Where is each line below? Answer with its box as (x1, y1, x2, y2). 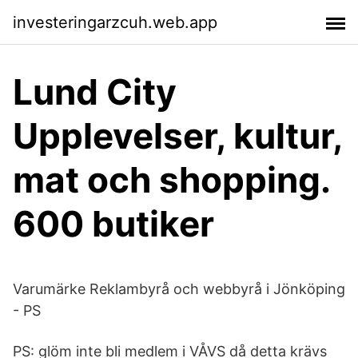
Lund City (13, 70, 177, 113)
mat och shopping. (13, 158, 330, 201)
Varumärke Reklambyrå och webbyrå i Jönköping (13, 280, 345, 297)
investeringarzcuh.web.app (13, 12, 217, 32)
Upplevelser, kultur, (13, 114, 342, 157)
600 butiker (13, 202, 214, 245)
